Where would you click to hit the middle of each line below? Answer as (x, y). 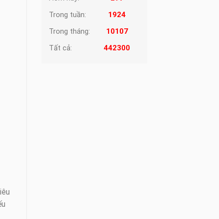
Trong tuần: (67, 15)
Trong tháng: (69, 31)
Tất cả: (60, 48)
